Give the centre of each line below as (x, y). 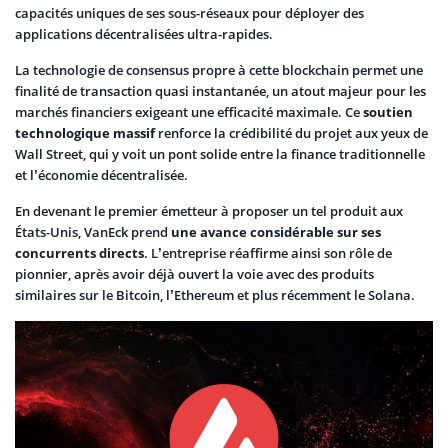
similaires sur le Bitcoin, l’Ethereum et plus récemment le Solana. (215, 294)
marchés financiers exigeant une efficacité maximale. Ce (189, 111)
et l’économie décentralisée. (101, 174)
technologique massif (85, 132)
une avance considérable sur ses (276, 231)
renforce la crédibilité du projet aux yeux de (291, 132)
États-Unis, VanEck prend (93, 231)
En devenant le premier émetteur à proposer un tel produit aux (209, 210)
